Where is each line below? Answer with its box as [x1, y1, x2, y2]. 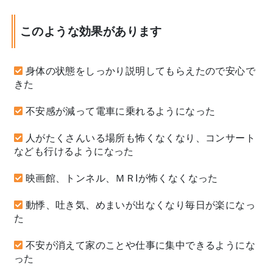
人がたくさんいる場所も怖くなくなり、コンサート [25, 132, 256, 143]
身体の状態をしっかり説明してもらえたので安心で [25, 65, 256, 76]
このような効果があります [20, 24, 162, 38]
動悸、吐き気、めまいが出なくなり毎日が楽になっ [25, 199, 256, 210]
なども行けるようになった [14, 146, 134, 157]
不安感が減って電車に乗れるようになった [25, 105, 216, 116]
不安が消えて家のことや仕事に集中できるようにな [25, 239, 256, 250]
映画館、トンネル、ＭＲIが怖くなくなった [25, 172, 218, 183]
